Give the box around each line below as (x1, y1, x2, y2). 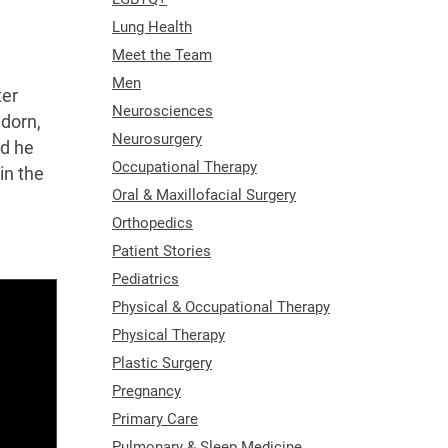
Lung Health (112, 17, 192, 36)
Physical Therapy (112, 325, 225, 344)
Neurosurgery (112, 129, 202, 148)
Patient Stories (112, 241, 211, 260)
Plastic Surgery (112, 353, 212, 372)
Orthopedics (112, 213, 193, 232)
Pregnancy (112, 381, 181, 400)
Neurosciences (112, 101, 213, 120)
